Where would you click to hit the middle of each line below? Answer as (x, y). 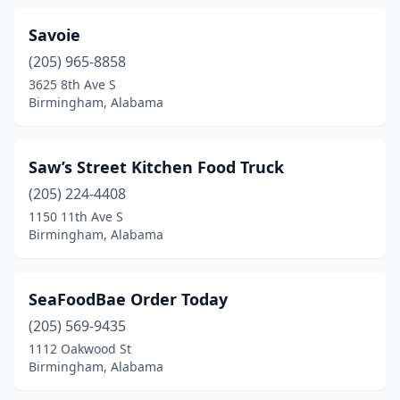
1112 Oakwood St (80, 349)
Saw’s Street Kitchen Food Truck (156, 167)
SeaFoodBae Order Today (128, 299)
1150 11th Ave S (76, 217)
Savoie (54, 35)
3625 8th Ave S (72, 84)
